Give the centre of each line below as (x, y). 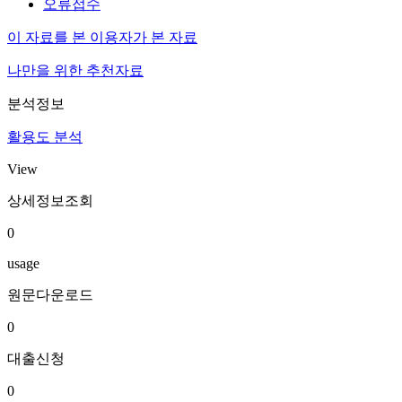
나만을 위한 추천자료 (75, 70)
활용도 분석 (45, 137)
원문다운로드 (50, 295)
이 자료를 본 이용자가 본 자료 (102, 37)
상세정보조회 (50, 201)
